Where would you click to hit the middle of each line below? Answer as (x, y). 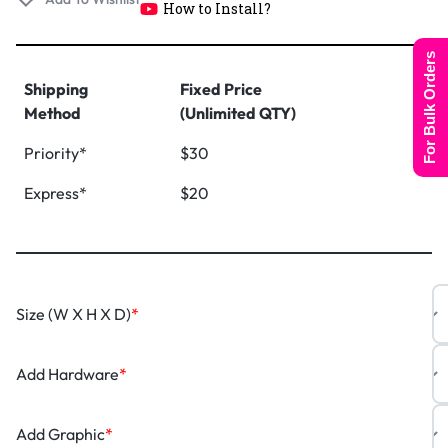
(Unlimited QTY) (238, 113)
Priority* (55, 153)
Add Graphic (60, 434)
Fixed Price (221, 89)
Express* (55, 193)
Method (52, 113)
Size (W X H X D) (73, 314)
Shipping (56, 89)
